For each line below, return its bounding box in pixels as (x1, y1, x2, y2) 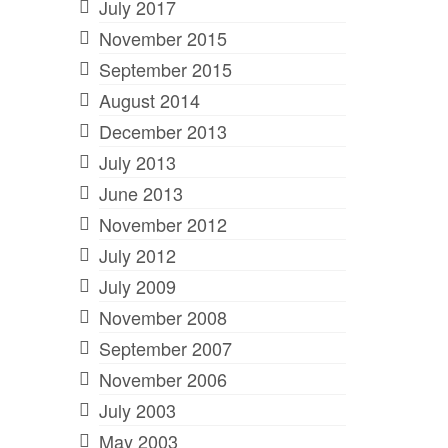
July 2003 (98, 396, 176, 423)
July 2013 (98, 148, 176, 175)
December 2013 (98, 117, 227, 144)
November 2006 (98, 365, 227, 392)
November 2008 (98, 303, 227, 330)
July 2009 (98, 272, 176, 299)
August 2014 (98, 86, 200, 113)
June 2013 (98, 179, 183, 206)
